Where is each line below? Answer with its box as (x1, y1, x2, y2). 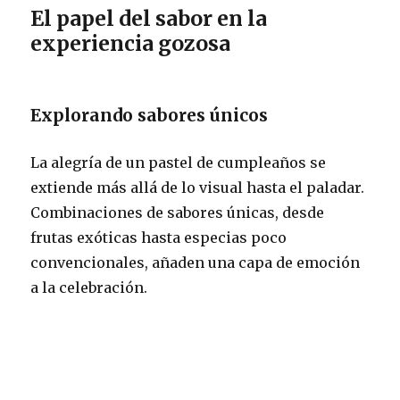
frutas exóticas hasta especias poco (30, 228, 287, 246)
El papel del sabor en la (30, 4, 268, 31)
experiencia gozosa (30, 29, 231, 56)
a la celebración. (30, 278, 148, 296)
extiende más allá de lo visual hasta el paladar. (30, 178, 365, 196)
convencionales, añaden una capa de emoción (30, 253, 361, 271)
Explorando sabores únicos (30, 104, 269, 126)
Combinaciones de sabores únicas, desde (30, 203, 325, 221)
